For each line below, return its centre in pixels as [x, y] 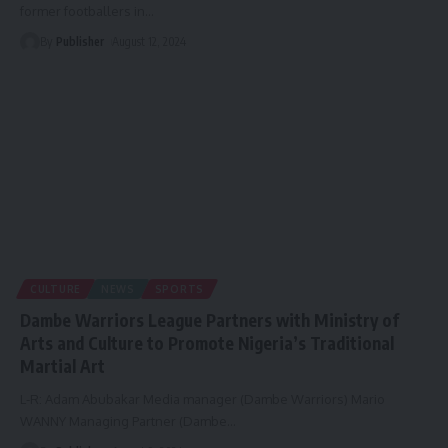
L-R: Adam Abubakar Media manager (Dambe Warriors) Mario [202, 398]
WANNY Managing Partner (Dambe [123, 420]
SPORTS [179, 288]
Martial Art [62, 365]
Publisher [80, 42]
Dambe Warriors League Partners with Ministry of [209, 319]
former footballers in [82, 11]
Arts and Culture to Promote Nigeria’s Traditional [207, 342]
